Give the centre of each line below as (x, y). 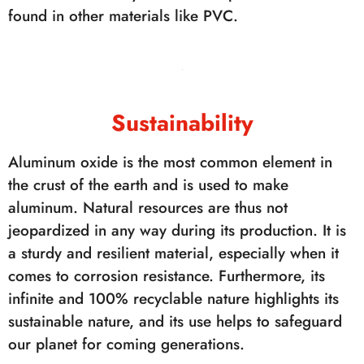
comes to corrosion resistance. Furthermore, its (167, 276)
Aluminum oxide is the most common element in (170, 162)
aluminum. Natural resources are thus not (148, 208)
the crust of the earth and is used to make (148, 185)
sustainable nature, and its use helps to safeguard (175, 321)
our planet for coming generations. (126, 344)
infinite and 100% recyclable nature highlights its (173, 299)
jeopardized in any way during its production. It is (177, 230)
